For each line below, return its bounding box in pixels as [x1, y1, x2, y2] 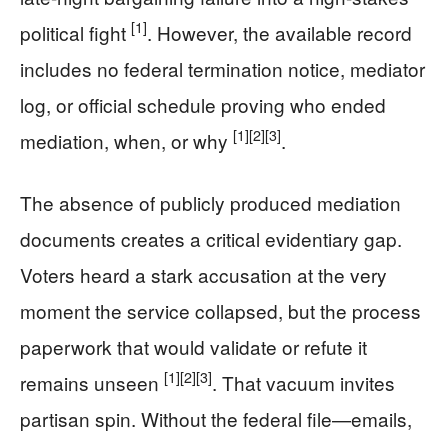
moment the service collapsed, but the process [20, 296, 421, 324]
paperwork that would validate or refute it [20, 332, 367, 360]
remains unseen [20, 368, 164, 396]
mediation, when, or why [20, 126, 233, 154]
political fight [20, 18, 131, 46]
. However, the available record [147, 18, 412, 46]
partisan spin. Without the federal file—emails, [20, 404, 412, 432]
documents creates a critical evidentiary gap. [20, 224, 402, 252]
